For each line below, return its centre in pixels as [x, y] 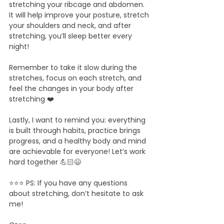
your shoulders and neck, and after [71, 25]
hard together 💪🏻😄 [45, 162]
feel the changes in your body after [72, 88]
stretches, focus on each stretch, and [76, 78]
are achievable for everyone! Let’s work [78, 151]
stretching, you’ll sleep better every [71, 36]
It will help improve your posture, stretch [80, 15]
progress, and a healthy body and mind [78, 141]
